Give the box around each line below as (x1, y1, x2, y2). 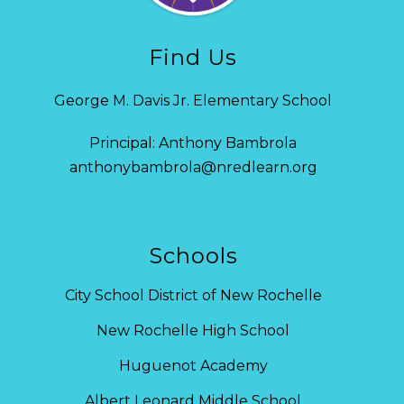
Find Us (149, 44, 237, 71)
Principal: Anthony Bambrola (89, 134, 297, 152)
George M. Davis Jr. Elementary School (54, 92, 332, 110)
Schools (148, 243, 238, 270)
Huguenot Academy (118, 357, 268, 375)
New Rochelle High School (96, 322, 289, 340)
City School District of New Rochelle (64, 287, 322, 305)
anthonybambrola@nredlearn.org (69, 159, 317, 177)
